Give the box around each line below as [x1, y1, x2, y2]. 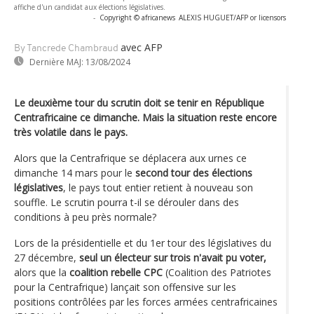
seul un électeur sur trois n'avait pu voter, [79, 250, 266, 264]
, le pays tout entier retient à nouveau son [63, 180, 253, 194]
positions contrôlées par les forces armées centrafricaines [14, 294, 278, 308]
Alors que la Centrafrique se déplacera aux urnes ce [14, 151, 247, 165]
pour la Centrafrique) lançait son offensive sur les [14, 280, 236, 294]
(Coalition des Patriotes [163, 265, 271, 279]
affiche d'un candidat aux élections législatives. [14, 1, 165, 12]
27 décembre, [14, 250, 79, 264]
